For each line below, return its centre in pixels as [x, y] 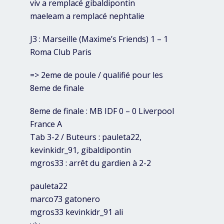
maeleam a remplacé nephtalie [87, 16]
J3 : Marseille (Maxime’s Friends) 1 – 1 [99, 39]
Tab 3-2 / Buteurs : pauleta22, [86, 137]
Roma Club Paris [61, 52]
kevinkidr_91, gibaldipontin [80, 150]
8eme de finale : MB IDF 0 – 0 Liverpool [102, 111]
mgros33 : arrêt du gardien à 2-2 [90, 163]
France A [46, 124]
